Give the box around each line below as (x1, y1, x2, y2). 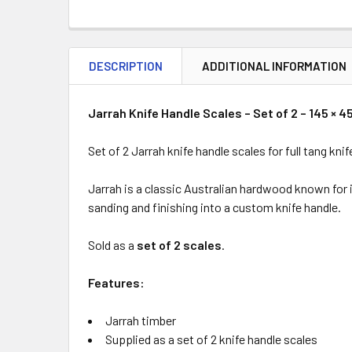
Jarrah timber (105, 313, 176, 328)
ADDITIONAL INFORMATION (202, 59, 346, 73)
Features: (88, 275, 145, 290)
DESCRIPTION (89, 59, 163, 73)
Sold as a (88, 237, 137, 252)
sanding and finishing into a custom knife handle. (88, 200, 341, 214)
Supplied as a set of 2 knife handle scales (105, 332, 317, 346)
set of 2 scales (137, 237, 222, 252)
